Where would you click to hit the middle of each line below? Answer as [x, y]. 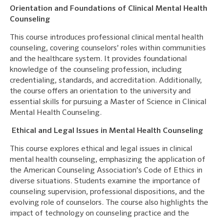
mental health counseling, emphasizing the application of [108, 160]
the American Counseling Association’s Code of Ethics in [106, 170]
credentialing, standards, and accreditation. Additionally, [106, 80]
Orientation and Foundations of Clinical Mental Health [109, 9]
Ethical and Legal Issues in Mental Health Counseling [107, 131]
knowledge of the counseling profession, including [96, 70]
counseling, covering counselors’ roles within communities [108, 48]
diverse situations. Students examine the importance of [105, 181]
